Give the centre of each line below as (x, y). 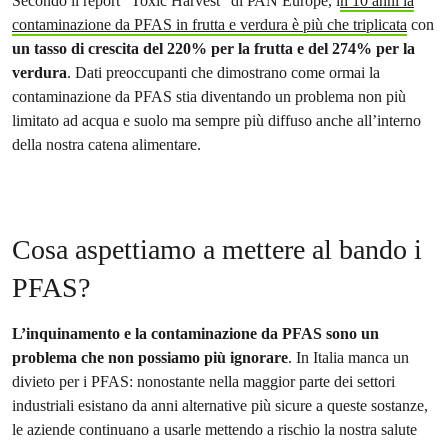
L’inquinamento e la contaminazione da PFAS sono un (195, 333)
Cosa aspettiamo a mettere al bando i (217, 249)
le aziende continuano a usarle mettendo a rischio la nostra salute (214, 429)
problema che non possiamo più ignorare (150, 357)
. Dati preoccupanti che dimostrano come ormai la (223, 72)
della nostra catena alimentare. (106, 144)
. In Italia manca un (348, 357)
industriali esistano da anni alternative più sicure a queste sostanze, (220, 405)
